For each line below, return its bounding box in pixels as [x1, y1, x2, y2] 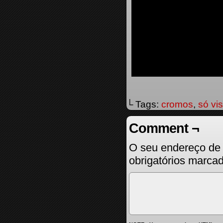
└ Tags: [126, 99, 161, 110]
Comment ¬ [129, 121, 199, 136]
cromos [161, 99, 193, 110]
